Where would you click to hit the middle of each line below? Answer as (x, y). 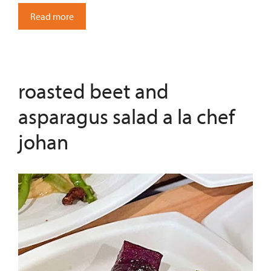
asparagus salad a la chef (126, 116)
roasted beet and (93, 90)
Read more (52, 16)
